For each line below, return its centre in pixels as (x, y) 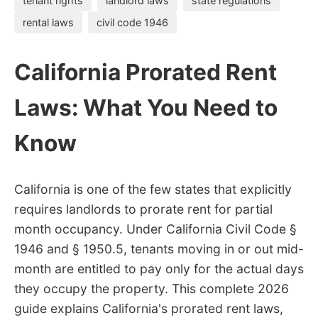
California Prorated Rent (146, 72)
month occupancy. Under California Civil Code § (155, 229)
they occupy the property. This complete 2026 (152, 289)
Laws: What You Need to (146, 108)
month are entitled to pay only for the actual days (159, 269)
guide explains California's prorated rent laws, (149, 309)
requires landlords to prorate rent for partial (143, 209)
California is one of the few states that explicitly (153, 190)
